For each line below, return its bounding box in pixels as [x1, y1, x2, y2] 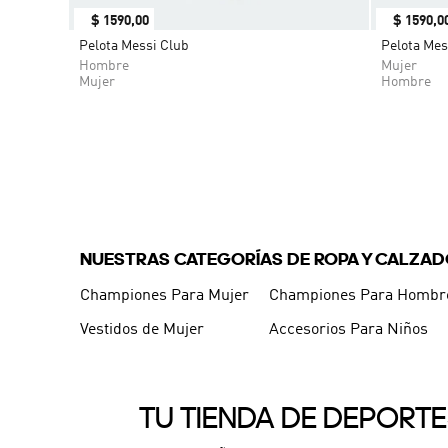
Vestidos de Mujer [80, 322, 204, 339]
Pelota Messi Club [79, 39, 189, 53]
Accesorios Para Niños [269, 322, 429, 339]
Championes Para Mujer [80, 288, 249, 305]
